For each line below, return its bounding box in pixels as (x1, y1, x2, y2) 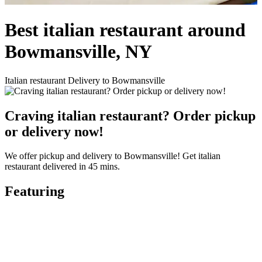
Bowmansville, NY (5, 41, 152, 63)
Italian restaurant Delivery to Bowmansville (5, 75, 165, 85)
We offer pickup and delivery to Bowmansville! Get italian (5, 151, 220, 161)
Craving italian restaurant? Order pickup (5, 108, 256, 123)
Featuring (5, 184, 64, 199)
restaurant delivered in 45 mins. (5, 161, 120, 172)
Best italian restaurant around (5, 19, 246, 41)
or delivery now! (5, 123, 104, 139)
